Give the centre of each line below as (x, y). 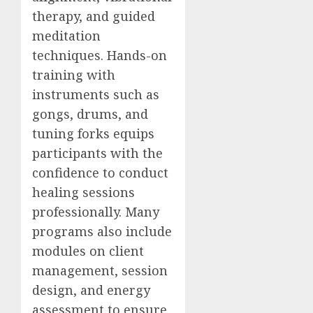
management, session (100, 270)
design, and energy (91, 290)
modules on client (88, 251)
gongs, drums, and (90, 114)
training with (74, 75)
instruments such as (96, 94)
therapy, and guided (94, 16)
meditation (66, 36)
